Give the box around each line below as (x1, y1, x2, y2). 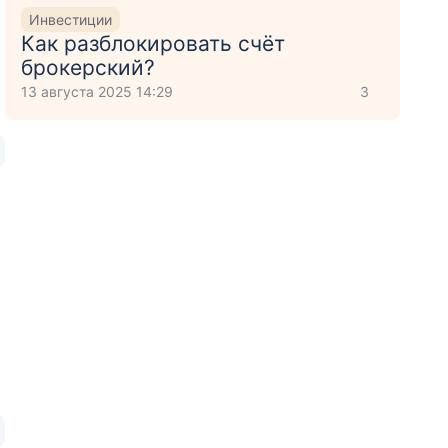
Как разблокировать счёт (21, 31, 286, 56)
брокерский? (21, 55, 156, 80)
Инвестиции (29, 10, 113, 28)
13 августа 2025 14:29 (21, 83, 174, 100)
